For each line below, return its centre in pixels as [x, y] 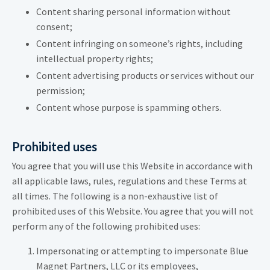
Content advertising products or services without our [145, 75]
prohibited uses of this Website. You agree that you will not [133, 211]
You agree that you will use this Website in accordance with [132, 166]
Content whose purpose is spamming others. [129, 108]
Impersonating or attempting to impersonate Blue [142, 251]
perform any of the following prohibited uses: [106, 226]
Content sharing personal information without [133, 11]
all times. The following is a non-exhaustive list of [115, 196]
